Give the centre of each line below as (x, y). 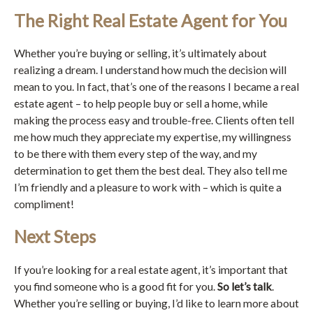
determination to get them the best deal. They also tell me (151, 170)
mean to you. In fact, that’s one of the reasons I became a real (156, 86)
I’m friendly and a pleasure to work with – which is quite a (148, 187)
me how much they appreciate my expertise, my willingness (153, 136)
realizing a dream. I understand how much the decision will (150, 69)
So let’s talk (245, 286)
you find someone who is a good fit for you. (116, 286)
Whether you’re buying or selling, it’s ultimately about (140, 52)
